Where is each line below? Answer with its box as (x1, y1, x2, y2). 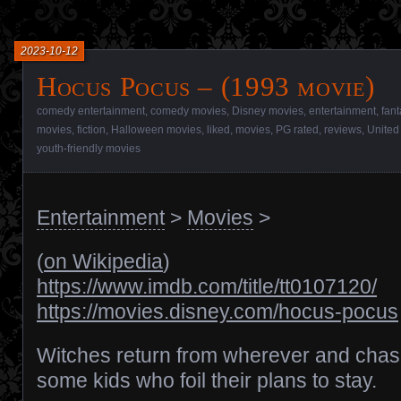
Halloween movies (111, 124, 201, 136)
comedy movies (150, 105, 226, 117)
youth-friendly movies (37, 142, 141, 155)
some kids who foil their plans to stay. (37, 369, 377, 392)
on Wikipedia (44, 250, 163, 273)
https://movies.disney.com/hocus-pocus (37, 300, 398, 323)
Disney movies (232, 105, 303, 117)
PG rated (276, 124, 319, 136)
